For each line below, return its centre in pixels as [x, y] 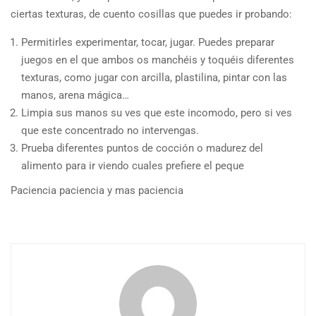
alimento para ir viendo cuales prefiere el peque [133, 165]
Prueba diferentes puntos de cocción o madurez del [142, 148]
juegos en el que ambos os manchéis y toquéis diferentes [158, 60]
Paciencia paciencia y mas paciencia [97, 190]
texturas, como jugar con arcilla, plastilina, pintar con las [154, 77]
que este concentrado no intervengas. [110, 130]
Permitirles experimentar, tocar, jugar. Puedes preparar [148, 42]
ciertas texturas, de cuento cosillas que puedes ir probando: [151, 14]
